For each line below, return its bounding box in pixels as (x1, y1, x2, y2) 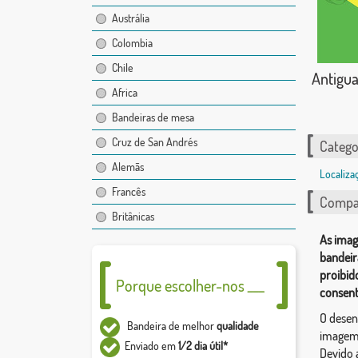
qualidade (216, 318, 259, 332)
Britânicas (111, 209, 154, 224)
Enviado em (119, 338, 178, 352)
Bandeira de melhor (119, 318, 217, 332)
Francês (111, 185, 145, 199)
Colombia (111, 36, 153, 50)
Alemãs (111, 160, 144, 174)
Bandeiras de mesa (111, 110, 194, 125)
